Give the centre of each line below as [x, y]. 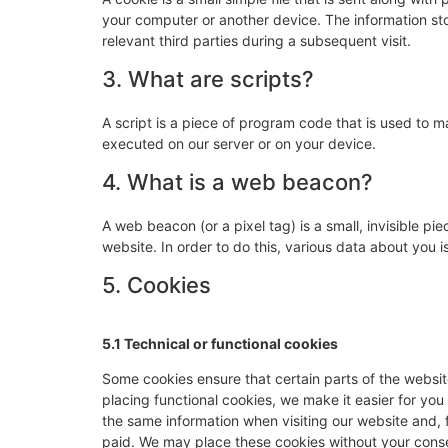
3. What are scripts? [208, 78]
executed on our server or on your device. [239, 143]
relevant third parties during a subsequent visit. [256, 40]
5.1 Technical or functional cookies [220, 343]
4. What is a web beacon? [237, 181]
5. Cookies [156, 284]
